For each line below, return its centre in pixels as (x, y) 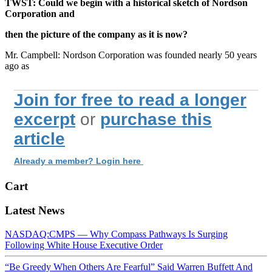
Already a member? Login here (79, 161)
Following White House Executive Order (84, 245)
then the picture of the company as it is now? (96, 34)
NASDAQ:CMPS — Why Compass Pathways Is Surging (116, 234)
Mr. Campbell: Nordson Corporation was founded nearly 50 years (131, 55)
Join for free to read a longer (130, 100)
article (39, 138)
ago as (17, 66)
